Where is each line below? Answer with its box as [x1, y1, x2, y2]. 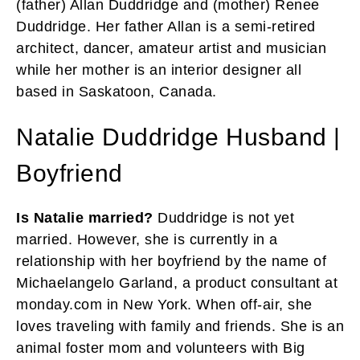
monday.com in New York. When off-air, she [16, 296, 313, 313]
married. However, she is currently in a [16, 231, 278, 247]
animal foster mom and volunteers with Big [16, 339, 305, 356]
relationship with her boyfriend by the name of [16, 252, 326, 269]
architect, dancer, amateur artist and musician [16, 39, 326, 56]
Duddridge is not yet [153, 209, 294, 226]
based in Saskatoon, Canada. [16, 83, 217, 100]
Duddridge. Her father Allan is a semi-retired [16, 18, 316, 35]
